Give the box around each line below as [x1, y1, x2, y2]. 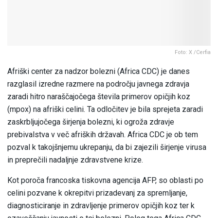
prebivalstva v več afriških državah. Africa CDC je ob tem [7, 130, 198, 140]
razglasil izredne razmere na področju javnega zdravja [7, 79, 189, 89]
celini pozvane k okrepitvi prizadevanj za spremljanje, [7, 188, 187, 198]
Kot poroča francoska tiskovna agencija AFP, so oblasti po [7, 176, 203, 185]
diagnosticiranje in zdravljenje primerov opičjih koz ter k [7, 201, 195, 211]
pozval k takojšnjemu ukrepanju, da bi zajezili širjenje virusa [7, 143, 206, 152]
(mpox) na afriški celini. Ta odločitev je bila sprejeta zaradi [7, 105, 203, 114]
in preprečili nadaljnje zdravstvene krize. [7, 155, 143, 165]
